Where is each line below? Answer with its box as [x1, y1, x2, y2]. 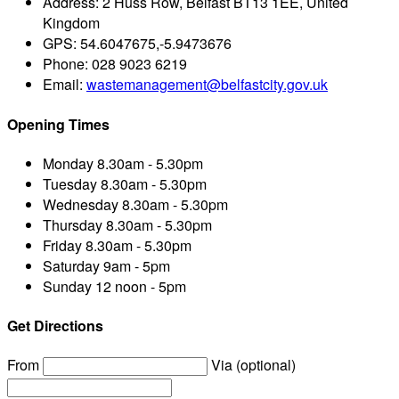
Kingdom [43, 12, 100, 34]
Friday [43, 234, 82, 256]
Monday [43, 152, 94, 174]
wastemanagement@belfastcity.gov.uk [86, 74, 328, 95]
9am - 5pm [100, 255, 170, 276]
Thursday [43, 214, 102, 235]
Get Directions [7, 315, 103, 337]
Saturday [43, 255, 100, 276]
